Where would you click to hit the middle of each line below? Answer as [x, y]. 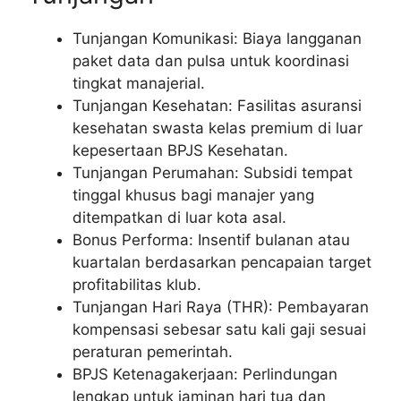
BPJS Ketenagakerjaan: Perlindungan [205, 374]
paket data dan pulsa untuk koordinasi [211, 60]
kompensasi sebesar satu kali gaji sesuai [219, 329]
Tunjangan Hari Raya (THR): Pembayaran [221, 307]
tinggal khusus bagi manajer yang [193, 195]
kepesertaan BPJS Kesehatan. [180, 150]
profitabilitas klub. [137, 284]
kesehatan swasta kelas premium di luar [218, 128]
